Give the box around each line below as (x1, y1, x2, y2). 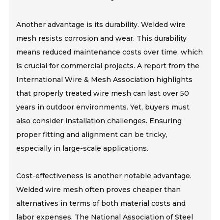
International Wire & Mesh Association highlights (16, 75, 193, 84)
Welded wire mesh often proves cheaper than (16, 185, 181, 194)
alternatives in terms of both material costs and (16, 198, 186, 208)
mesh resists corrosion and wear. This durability (16, 33, 187, 43)
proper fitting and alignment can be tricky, (16, 130, 168, 139)
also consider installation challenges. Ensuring (16, 116, 182, 125)
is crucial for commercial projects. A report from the (16, 61, 200, 70)
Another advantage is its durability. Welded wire (16, 20, 186, 29)
